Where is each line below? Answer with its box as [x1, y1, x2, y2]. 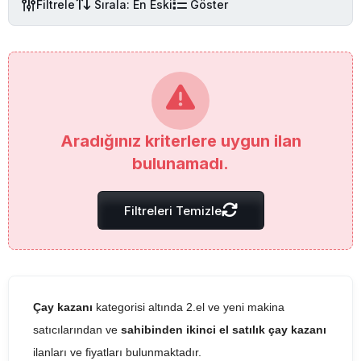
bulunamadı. [132, 154, 229, 173]
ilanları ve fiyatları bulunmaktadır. [33, 346, 201, 359]
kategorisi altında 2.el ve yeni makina [93, 301, 284, 313]
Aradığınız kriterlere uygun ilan [60, 131, 301, 151]
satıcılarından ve [33, 323, 121, 336]
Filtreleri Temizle [123, 202, 222, 218]
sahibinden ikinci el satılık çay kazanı [121, 323, 326, 336]
